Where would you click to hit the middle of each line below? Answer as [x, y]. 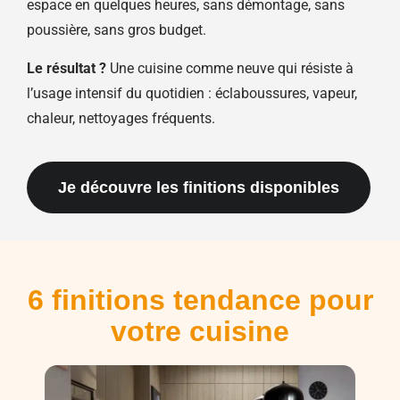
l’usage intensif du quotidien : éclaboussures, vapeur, [192, 93]
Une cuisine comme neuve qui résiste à [230, 68]
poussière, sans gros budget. [117, 30]
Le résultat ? [67, 68]
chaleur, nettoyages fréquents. [121, 118]
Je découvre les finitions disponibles [199, 188]
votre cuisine [200, 332]
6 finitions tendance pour [200, 300]
